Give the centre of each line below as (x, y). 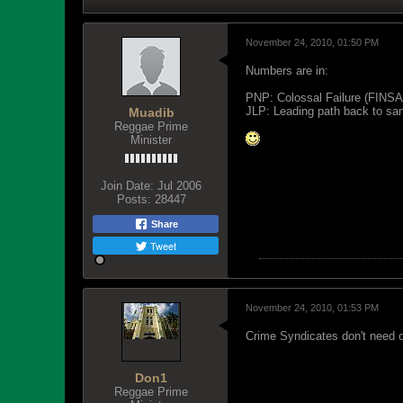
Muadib (151, 112)
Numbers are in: (287, 71)
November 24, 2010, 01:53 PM (312, 308)
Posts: (134, 199)
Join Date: (127, 186)
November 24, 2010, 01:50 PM (312, 42)
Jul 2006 (179, 186)
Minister (151, 140)
